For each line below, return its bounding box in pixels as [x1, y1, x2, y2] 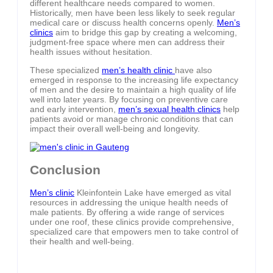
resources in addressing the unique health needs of [30, 197, 228, 208]
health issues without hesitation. [30, 47, 152, 57]
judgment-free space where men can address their [30, 37, 225, 48]
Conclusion [30, 162, 101, 177]
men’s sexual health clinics [118, 104, 221, 115]
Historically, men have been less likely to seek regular [30, 8, 235, 18]
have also [175, 65, 212, 76]
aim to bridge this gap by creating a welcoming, [53, 27, 237, 38]
